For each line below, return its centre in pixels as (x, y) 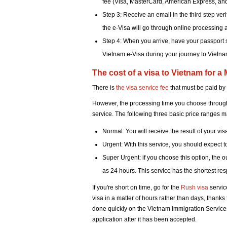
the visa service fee (143, 88)
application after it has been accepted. (144, 219)
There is (104, 88)
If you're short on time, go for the (137, 187)
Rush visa (195, 187)
